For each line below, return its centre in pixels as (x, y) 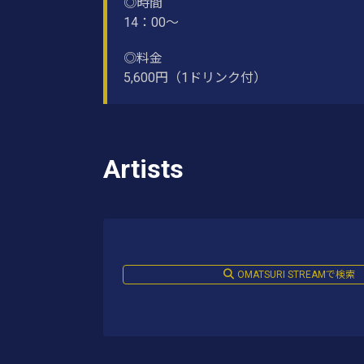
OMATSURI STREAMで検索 (296, 274)
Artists (143, 169)
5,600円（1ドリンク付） (195, 78)
